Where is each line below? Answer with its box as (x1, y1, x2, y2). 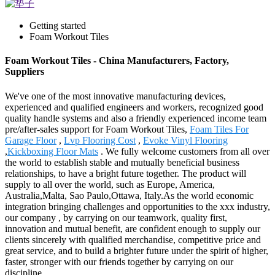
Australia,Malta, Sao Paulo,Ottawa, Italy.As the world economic (5, 190, 254, 201)
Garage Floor (5, 134, 56, 145)
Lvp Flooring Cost (64, 134, 136, 145)
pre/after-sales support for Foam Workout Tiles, (5, 123, 190, 134)
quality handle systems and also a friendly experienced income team (5, 112, 266, 123)
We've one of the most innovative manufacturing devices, (5, 90, 226, 101)
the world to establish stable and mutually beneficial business (5, 157, 239, 168)
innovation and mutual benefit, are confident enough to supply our (5, 223, 260, 234)
